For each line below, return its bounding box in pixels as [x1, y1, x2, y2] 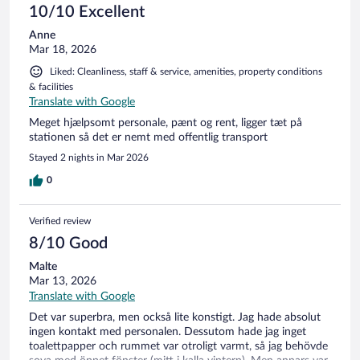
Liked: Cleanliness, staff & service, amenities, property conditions [50, 66, 322, 76]
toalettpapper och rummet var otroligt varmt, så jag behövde [29, 340, 328, 352]
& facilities [29, 81, 73, 92]
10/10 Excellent [29, 3, 145, 20]
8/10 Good [29, 235, 108, 252]
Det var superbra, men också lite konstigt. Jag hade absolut [29, 311, 321, 323]
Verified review [29, 215, 91, 226]
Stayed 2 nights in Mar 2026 [29, 152, 149, 162]
